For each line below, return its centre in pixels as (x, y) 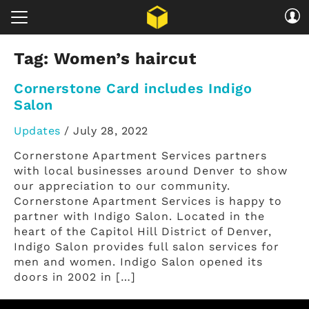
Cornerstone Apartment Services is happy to (148, 201)
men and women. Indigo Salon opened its (138, 262)
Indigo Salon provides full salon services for (147, 247)
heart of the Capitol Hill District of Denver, (143, 232)
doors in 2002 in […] (75, 277)
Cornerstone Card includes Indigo (133, 88)
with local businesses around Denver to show (151, 171)
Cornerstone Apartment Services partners (140, 156)
